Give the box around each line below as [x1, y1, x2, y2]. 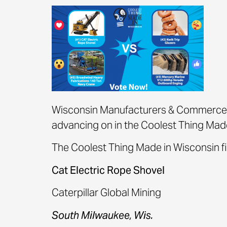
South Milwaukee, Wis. [52, 208, 153, 222]
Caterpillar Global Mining [52, 186, 161, 200]
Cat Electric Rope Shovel [52, 163, 165, 177]
